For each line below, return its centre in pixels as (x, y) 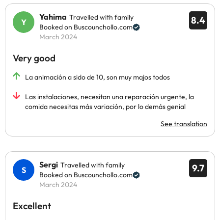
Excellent (32, 206)
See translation (184, 124)
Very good (34, 58)
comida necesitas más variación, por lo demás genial (105, 107)
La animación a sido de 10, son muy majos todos (97, 77)
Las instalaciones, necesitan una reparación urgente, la (110, 97)
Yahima (53, 17)
